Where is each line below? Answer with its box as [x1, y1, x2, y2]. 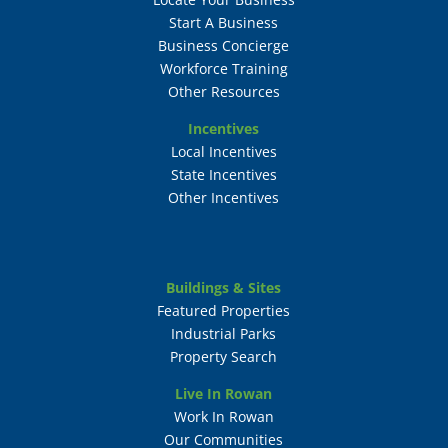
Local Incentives [170, 141, 277, 161]
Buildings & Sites [166, 277, 282, 297]
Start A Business [169, 12, 279, 32]
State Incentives [170, 164, 277, 184]
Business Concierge [158, 35, 290, 55]
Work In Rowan [173, 406, 274, 426]
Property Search [170, 346, 278, 366]
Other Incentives [168, 187, 280, 207]
